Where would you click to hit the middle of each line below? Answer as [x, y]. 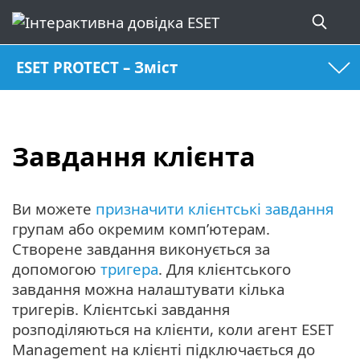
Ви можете [54, 209]
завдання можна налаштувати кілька [148, 289]
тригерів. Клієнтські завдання [121, 309]
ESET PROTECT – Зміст [97, 67]
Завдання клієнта [134, 156]
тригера [129, 269]
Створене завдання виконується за [141, 249]
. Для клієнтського [225, 269]
